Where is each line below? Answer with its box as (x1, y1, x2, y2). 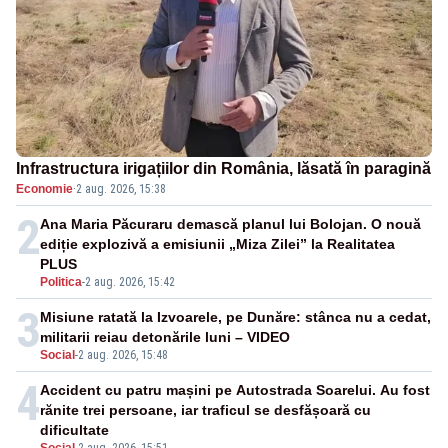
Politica (40, 275, 82, 290)
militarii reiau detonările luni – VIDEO (40, 329, 290, 346)
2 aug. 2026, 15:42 (85, 275, 175, 290)
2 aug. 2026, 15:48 (78, 348, 168, 363)
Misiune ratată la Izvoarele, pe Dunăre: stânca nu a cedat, (40, 309, 431, 326)
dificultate (40, 422, 109, 439)
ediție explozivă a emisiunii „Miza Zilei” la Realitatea (40, 236, 395, 253)
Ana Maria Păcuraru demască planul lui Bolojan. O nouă (40, 216, 421, 233)
